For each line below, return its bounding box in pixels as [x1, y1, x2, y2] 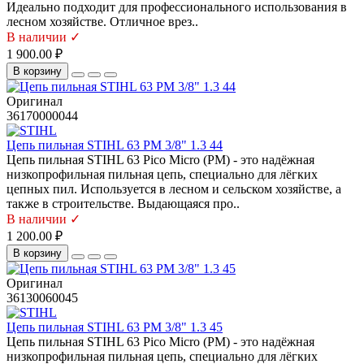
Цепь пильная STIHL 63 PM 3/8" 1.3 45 [6, 320, 223, 335]
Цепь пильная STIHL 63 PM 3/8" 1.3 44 [6, 138, 223, 153]
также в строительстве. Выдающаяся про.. [6, 197, 240, 211]
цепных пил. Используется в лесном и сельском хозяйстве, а [6, 182, 341, 197]
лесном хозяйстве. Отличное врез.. [6, 15, 198, 29]
